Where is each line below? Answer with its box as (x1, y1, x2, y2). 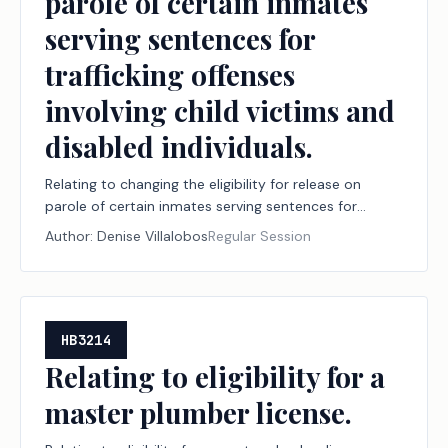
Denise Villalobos (97, 227, 208, 245)
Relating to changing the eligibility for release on (45, 175, 361, 193)
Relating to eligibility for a (45, 358, 385, 395)
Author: (45, 227, 97, 245)
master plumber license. (45, 394, 352, 431)
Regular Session (208, 227, 311, 245)
